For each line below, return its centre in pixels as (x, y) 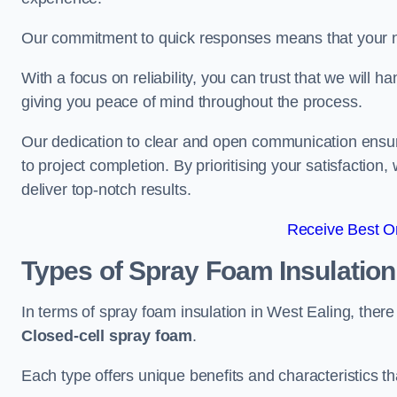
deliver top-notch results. (106, 190)
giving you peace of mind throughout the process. (192, 102)
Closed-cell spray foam (107, 336)
